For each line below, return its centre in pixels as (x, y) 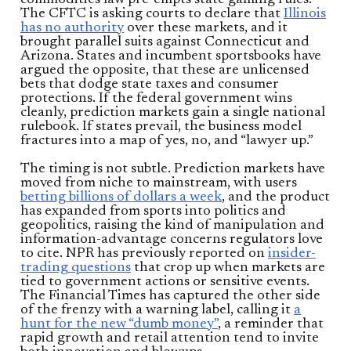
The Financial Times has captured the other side (170, 296)
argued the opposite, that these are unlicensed (165, 70)
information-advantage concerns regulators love (172, 239)
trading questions (76, 268)
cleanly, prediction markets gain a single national (173, 112)
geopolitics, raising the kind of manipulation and (172, 225)
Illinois (305, 14)
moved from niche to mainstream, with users (159, 183)
